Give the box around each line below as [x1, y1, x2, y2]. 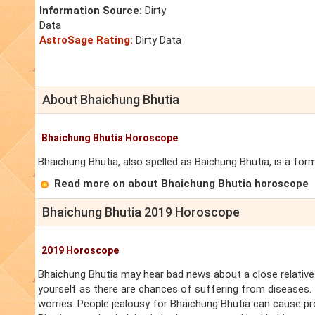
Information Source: [39, 4, 142, 18]
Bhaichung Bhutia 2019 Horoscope [42, 205, 240, 220]
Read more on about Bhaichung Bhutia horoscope [54, 177, 309, 191]
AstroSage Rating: [39, 34, 133, 47]
